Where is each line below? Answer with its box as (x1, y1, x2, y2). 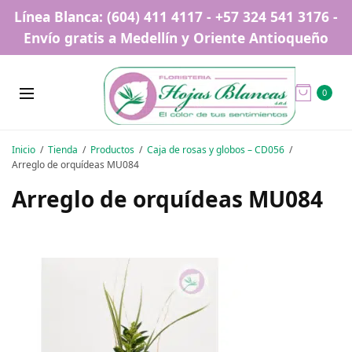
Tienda (48, 143, 78, 156)
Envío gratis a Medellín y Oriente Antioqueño (23, 28, 329, 47)
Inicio (12, 143, 35, 156)
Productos (90, 143, 134, 156)
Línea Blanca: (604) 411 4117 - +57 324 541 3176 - (13, 7, 339, 26)
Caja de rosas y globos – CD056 (147, 143, 284, 156)
